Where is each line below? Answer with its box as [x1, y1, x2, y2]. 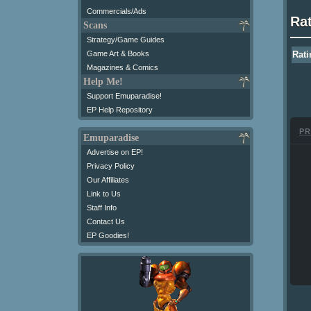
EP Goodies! [87, 230, 129, 239]
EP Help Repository [87, 105, 153, 114]
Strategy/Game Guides [87, 35, 165, 44]
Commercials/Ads [87, 6, 146, 15]
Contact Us [87, 217, 125, 226]
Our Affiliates [87, 175, 129, 184]
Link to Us [87, 189, 121, 198]
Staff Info [87, 203, 117, 212]
